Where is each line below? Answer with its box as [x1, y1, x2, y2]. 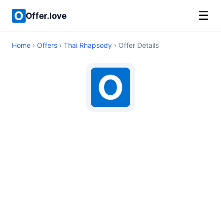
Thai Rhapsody [64, 41, 112, 49]
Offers [37, 41, 57, 49]
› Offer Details [112, 41, 159, 49]
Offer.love [26, 10, 67, 21]
